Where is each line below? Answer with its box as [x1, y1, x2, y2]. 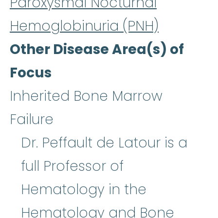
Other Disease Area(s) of [10, 40, 184, 59]
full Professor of [21, 157, 124, 176]
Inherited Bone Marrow [10, 87, 163, 106]
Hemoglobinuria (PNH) [10, 17, 159, 36]
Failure [10, 110, 54, 129]
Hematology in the [21, 180, 146, 200]
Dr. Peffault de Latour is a [21, 133, 187, 153]
